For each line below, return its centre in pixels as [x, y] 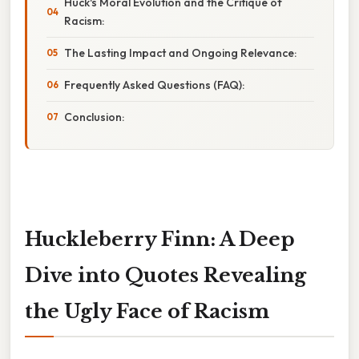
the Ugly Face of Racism [147, 311]
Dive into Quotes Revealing [165, 275]
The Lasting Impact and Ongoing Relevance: [180, 52]
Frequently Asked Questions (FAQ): [154, 85]
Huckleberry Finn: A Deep [160, 239]
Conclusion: [94, 117]
